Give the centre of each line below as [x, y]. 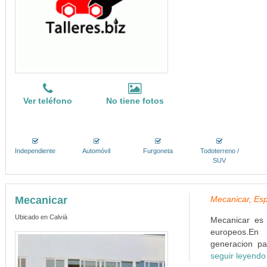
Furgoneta [158, 151]
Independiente [35, 151]
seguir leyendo [238, 256]
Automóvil [97, 151]
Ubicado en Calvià [41, 217]
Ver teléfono [48, 101]
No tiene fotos [135, 101]
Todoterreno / [219, 151]
